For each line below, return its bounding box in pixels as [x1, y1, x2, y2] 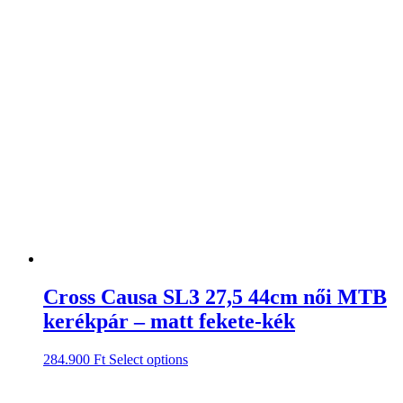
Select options [109, 351, 188, 367]
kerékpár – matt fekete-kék [43, 309, 295, 333]
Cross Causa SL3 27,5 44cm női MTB [43, 284, 387, 309]
